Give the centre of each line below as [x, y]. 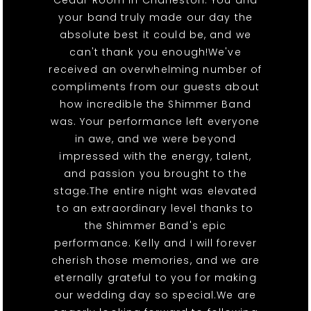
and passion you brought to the [155, 174]
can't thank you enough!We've [155, 52]
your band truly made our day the [155, 18]
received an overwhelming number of [155, 70]
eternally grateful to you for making [155, 278]
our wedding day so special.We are [155, 295]
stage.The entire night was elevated [155, 191]
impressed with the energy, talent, [155, 157]
